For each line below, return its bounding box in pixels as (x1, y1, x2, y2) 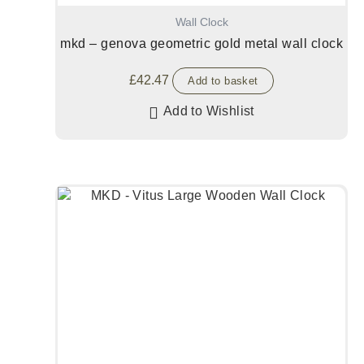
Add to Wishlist (162, 103, 254, 118)
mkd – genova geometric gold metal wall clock (60, 37, 343, 51)
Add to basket (188, 74, 258, 87)
